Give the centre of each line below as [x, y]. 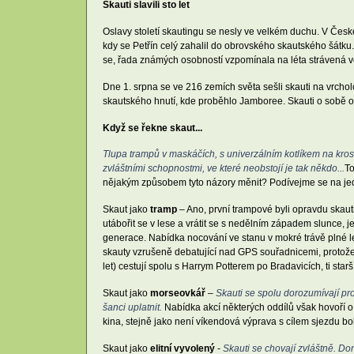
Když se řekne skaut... [153, 128]
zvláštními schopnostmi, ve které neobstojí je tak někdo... [224, 169]
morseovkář [178, 294]
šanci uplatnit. [132, 308]
